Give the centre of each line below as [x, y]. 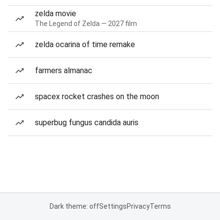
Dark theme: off [74, 206]
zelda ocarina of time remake [85, 44]
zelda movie [55, 14]
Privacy [138, 206]
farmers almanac [64, 70]
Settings [113, 206]
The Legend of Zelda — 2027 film [86, 24]
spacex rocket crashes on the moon [97, 96]
